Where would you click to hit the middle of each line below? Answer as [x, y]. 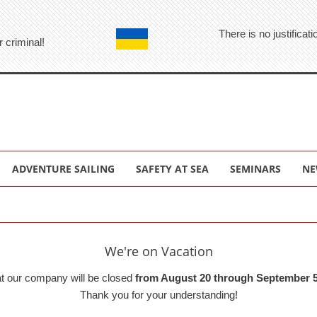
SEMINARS [255, 168]
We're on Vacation [158, 251]
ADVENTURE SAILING [63, 168]
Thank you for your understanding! [158, 294]
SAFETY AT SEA [172, 168]
